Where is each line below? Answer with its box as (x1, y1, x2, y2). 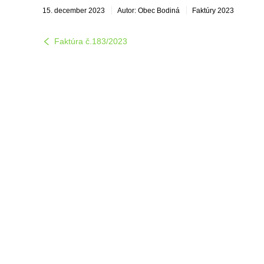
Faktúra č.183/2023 (54, 37, 127, 46)
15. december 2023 (42, 6, 105, 15)
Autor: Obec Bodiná (117, 6, 180, 15)
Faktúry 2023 (192, 6, 234, 15)
